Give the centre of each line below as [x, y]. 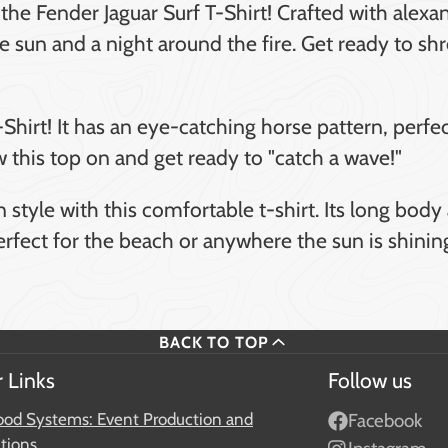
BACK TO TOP [214, 341]
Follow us [369, 379]
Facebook [385, 420]
